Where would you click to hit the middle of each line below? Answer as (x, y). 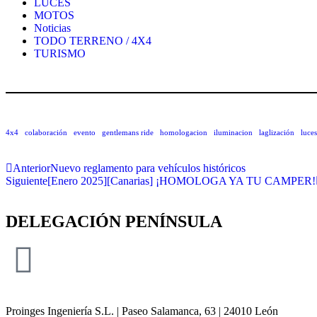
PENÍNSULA (174, 222)
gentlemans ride (128, 133)
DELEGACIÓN (65, 222)
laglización (277, 133)
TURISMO (60, 54)
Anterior (31, 168)
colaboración (46, 133)
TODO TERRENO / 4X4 (93, 41)
